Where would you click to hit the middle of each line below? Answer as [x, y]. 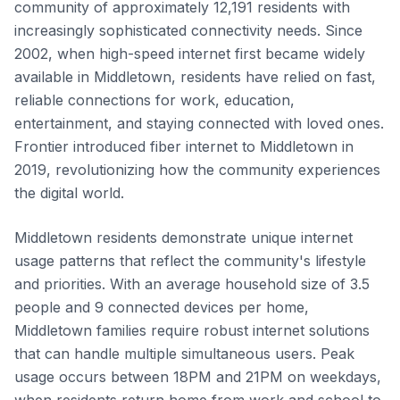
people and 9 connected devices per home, [162, 307]
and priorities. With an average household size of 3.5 [192, 284]
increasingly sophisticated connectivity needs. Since [188, 30]
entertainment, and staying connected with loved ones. [199, 123]
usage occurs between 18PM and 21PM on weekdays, [198, 377]
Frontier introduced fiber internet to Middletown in [184, 146]
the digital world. [69, 193]
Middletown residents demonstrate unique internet [183, 237]
